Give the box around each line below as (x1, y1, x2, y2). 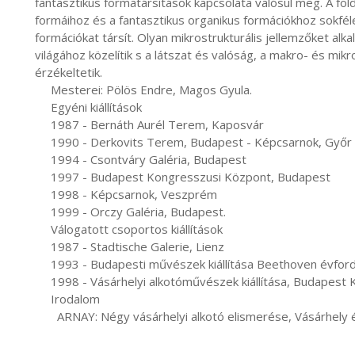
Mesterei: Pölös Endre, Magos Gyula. (35, 82, 51, 97)
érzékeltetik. (35, 64, 102, 80)
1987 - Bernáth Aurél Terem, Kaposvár (35, 116, 51, 132)
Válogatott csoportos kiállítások (35, 221, 51, 237)
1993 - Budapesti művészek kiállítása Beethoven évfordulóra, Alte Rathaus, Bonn (35, 256, 51, 272)
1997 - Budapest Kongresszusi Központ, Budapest (35, 169, 51, 185)
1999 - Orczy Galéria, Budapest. (35, 204, 51, 219)
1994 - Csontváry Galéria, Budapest (35, 151, 51, 167)
